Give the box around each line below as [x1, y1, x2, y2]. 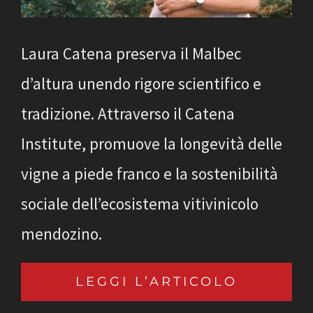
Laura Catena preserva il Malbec [21, 43, 241, 64]
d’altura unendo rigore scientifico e [21, 73, 261, 94]
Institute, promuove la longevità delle [21, 133, 282, 154]
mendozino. [21, 223, 102, 244]
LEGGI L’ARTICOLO [75, 273, 238, 289]
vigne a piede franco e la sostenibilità [21, 163, 278, 184]
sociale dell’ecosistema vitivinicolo [21, 193, 259, 214]
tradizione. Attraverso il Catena [21, 103, 235, 124]
